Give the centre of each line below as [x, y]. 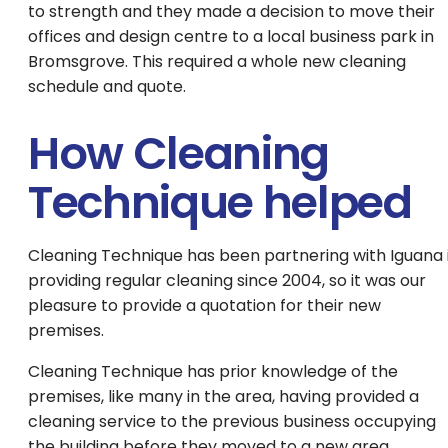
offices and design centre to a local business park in [231, 36]
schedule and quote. [107, 86]
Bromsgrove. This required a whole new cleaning [217, 61]
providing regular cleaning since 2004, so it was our [227, 280]
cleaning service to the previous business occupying [232, 421]
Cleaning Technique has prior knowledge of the [213, 371]
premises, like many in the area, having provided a [223, 396]
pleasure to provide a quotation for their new [204, 305]
